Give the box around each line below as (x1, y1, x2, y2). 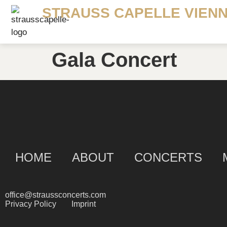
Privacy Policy (5, 200, 56, 208)
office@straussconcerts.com (5, 191, 106, 199)
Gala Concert (52, 49, 177, 71)
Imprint (71, 200, 96, 208)
